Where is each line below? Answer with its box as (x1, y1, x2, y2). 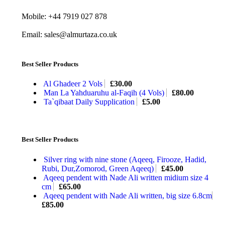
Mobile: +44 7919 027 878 (22, 12, 107, 21)
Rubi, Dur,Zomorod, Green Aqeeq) (42, 164, 156, 173)
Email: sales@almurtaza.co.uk (22, 30, 117, 39)
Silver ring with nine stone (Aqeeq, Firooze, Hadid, (44, 155, 206, 164)
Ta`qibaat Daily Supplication (44, 97, 137, 106)
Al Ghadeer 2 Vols (43, 79, 104, 88)
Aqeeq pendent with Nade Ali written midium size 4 (43, 173, 208, 182)
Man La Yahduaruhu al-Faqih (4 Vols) (44, 88, 166, 97)
